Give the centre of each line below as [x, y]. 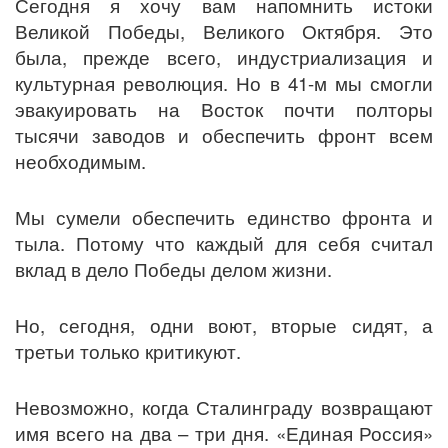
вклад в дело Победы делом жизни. [173, 269]
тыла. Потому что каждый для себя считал [224, 243]
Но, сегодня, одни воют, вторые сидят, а [224, 325]
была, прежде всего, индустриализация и [224, 57]
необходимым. [80, 161]
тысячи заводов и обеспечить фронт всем [224, 135]
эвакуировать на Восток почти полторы [224, 109]
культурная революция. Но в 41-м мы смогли [224, 83]
